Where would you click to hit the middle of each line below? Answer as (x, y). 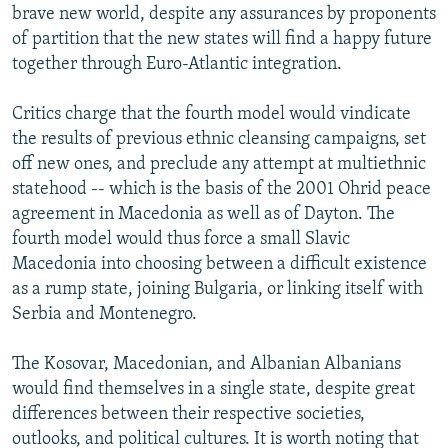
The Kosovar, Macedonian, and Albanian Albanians (206, 364)
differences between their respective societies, (188, 414)
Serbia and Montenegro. (104, 314)
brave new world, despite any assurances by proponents (224, 14)
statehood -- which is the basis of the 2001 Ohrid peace (221, 189)
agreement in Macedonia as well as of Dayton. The (203, 214)
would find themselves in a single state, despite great (213, 389)
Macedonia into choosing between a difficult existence (219, 264)
